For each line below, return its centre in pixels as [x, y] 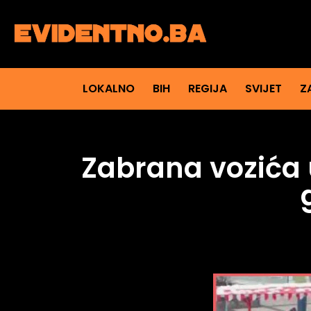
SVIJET [263, 89]
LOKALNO [108, 89]
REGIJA [207, 89]
